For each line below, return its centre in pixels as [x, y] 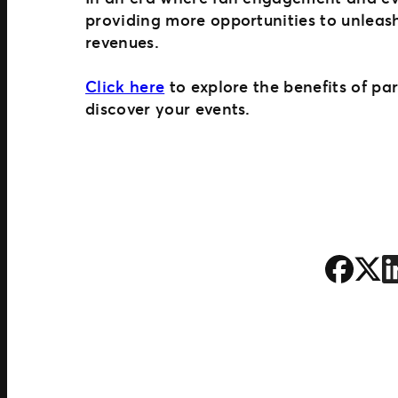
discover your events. [168, 108]
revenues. [122, 41]
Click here [125, 86]
